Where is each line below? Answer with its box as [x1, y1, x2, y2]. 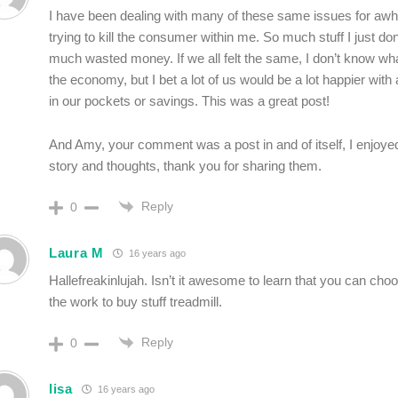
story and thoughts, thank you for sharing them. [49, 157, 322, 173]
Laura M [49, 244, 104, 260]
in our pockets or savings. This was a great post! [49, 92, 330, 108]
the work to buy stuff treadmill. [49, 294, 222, 310]
